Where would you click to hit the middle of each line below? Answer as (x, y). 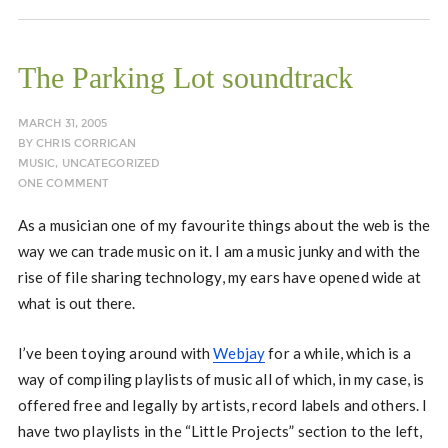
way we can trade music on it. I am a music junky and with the (219, 251)
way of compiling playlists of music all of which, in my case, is (221, 379)
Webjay (239, 353)
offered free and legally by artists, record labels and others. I (222, 405)
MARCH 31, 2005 (62, 123)
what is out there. (76, 303)
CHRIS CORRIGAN (86, 143)
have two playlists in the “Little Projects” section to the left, (220, 431)
